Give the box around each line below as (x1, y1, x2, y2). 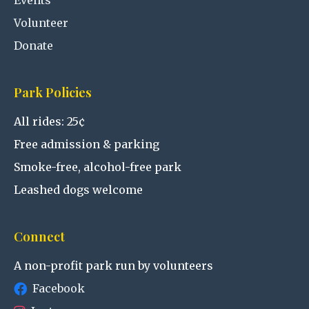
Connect (14, 228, 65, 245)
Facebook (32, 281, 85, 295)
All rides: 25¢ (14, 114, 85, 128)
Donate (14, 39, 53, 52)
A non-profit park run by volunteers (14, 259, 213, 272)
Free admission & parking (14, 137, 159, 151)
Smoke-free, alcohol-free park (14, 160, 181, 174)
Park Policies (14, 83, 92, 101)
